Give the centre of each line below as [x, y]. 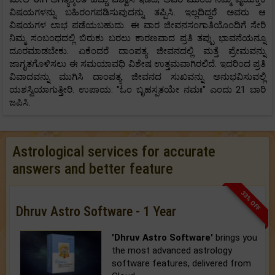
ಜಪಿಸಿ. [20, 102]
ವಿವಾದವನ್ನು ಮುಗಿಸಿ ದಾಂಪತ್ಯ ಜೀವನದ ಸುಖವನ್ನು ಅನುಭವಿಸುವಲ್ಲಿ [137, 76]
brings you [235, 237]
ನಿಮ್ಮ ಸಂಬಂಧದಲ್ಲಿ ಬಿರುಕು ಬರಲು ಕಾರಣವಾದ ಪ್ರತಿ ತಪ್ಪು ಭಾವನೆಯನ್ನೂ [137, 38]
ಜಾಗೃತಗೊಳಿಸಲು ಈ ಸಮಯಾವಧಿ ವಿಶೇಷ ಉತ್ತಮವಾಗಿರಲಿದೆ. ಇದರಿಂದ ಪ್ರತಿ [137, 64]
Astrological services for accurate [114, 151]
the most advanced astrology [172, 250]
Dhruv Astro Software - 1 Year [96, 211]
